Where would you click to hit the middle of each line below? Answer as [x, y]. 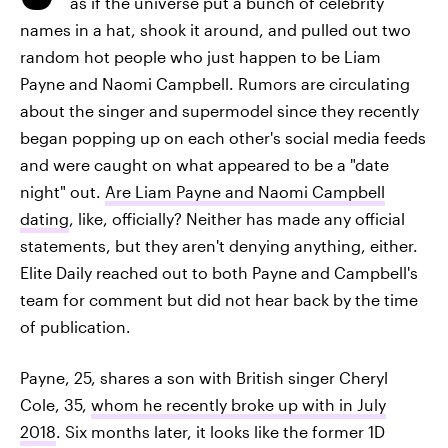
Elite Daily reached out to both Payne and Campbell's [219, 272]
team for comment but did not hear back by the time [219, 299]
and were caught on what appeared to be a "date [204, 164]
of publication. [75, 326]
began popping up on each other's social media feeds [223, 137]
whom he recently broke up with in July [238, 404]
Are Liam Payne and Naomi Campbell [245, 191]
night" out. [62, 191]
